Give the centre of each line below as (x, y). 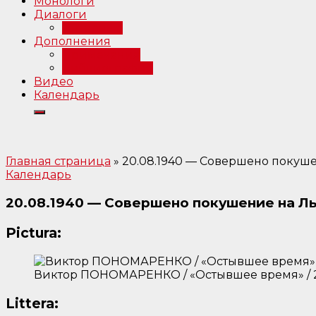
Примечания (101, 55)
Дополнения (72, 42)
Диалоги (60, 15)
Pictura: (34, 233)
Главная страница (58, 162)
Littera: (32, 304)
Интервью (92, 28)
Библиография (108, 68)
